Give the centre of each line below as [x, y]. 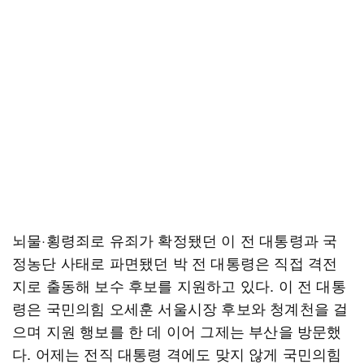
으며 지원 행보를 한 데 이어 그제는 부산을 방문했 [177, 331]
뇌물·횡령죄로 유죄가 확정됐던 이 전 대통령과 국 [175, 240]
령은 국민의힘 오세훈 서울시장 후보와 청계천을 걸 [180, 308]
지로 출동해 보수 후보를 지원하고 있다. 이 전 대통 [179, 285]
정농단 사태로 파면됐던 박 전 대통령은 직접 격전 [175, 262]
